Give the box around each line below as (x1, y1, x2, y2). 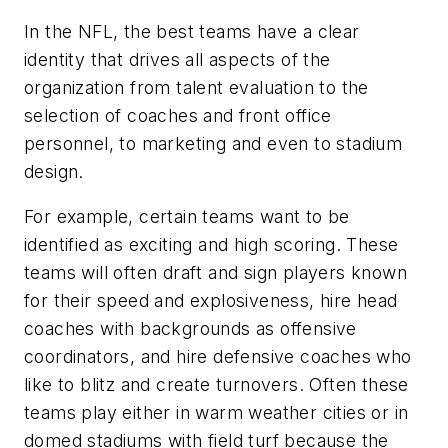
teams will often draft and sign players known (24, 262, 407, 284)
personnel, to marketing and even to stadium (24, 132, 403, 154)
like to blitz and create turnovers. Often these (24, 374, 409, 396)
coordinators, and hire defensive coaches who (24, 346, 412, 368)
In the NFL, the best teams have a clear (24, 20, 360, 42)
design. (24, 160, 84, 182)
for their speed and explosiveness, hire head (24, 290, 398, 312)
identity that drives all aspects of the (24, 48, 331, 70)
